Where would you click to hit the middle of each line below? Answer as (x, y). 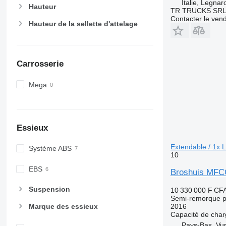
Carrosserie (40, 64)
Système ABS (50, 149)
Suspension (49, 189)
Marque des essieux (63, 206)
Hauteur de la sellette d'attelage (83, 24)
